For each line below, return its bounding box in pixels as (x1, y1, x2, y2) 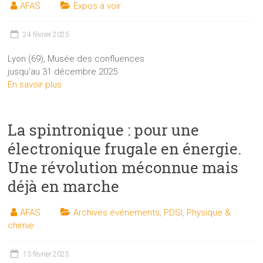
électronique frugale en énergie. (8, 138, 242, 159)
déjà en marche (8, 176, 120, 196)
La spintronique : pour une (8, 119, 200, 140)
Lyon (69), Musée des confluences (8, 53, 145, 64)
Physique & (187, 207, 231, 218)
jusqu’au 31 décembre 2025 (8, 66, 118, 77)
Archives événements (73, 207, 160, 218)
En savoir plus (8, 79, 62, 90)
